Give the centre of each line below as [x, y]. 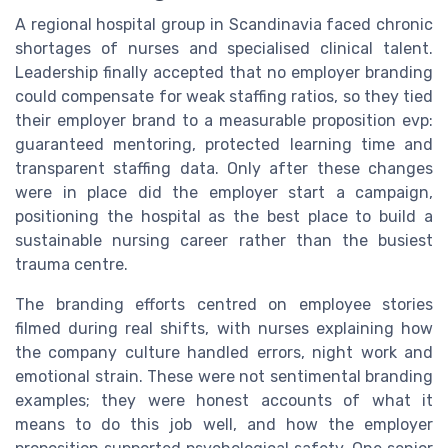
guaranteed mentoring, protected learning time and [224, 144]
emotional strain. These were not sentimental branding [224, 376]
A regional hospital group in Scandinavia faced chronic [224, 24]
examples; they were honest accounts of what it [224, 400]
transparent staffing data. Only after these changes [224, 168]
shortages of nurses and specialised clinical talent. [224, 48]
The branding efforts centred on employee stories [224, 304]
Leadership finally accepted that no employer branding [224, 72]
